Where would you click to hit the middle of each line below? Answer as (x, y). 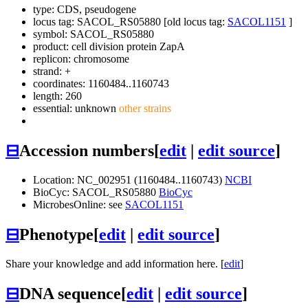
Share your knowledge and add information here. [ (115, 263)
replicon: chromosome (81, 59)
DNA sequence (70, 293)
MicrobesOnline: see (79, 204)
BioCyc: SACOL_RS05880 (96, 192)
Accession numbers (87, 151)
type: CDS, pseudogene (85, 10)
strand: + (52, 71)
